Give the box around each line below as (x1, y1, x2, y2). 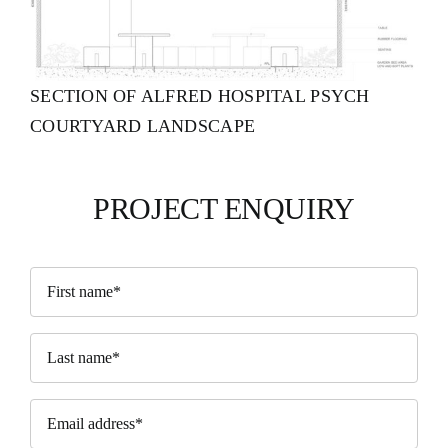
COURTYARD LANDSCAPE (29, 116, 256, 137)
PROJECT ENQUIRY (93, 192, 355, 226)
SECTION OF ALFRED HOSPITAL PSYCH (29, 86, 370, 107)
